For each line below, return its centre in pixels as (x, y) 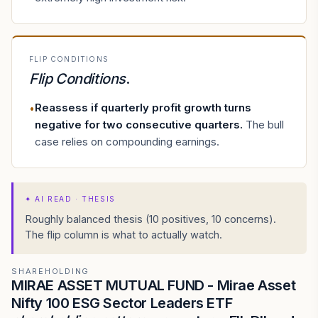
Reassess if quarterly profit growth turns (143, 108)
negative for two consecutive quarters (137, 125)
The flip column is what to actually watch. (124, 235)
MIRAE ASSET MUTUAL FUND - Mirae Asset (154, 285)
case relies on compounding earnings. (127, 142)
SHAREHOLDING (51, 271)
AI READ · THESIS (75, 199)
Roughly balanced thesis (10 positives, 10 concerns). (150, 219)
